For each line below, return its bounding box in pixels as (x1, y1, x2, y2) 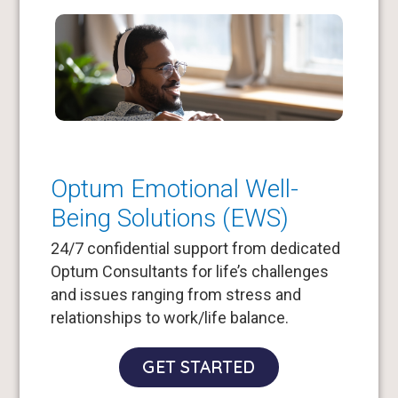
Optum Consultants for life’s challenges (50, 262, 329, 282)
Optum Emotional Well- (50, 174, 298, 204)
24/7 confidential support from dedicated (50, 239, 340, 259)
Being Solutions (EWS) (50, 203, 289, 234)
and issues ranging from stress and (50, 285, 301, 305)
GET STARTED (142, 356, 256, 378)
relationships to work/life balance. (50, 308, 289, 328)
